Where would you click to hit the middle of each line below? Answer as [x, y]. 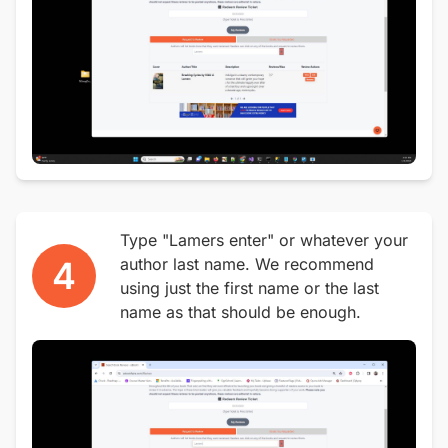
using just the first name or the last [249, 288]
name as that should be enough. [240, 312]
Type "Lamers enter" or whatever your [264, 240]
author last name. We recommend [247, 264]
